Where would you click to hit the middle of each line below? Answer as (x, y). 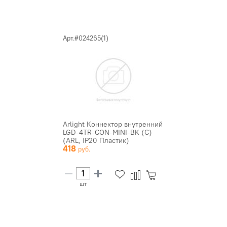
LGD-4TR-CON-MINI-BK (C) (107, 132)
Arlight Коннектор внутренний (113, 124)
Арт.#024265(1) (86, 38)
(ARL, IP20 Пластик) (96, 140)
